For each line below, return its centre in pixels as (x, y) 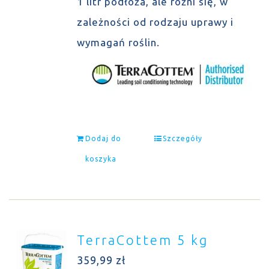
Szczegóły (182, 138)
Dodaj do (103, 138)
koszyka (101, 159)
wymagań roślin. (121, 42)
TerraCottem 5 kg (142, 240)
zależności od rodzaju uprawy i (155, 22)
